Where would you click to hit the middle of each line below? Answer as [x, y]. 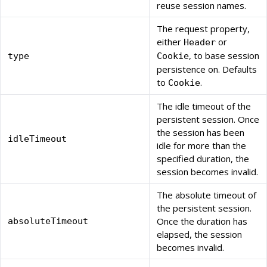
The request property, [203, 29]
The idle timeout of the [204, 106]
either [170, 42]
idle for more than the [201, 146]
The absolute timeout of [207, 195]
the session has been [201, 133]
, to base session [224, 56]
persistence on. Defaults [207, 69]
